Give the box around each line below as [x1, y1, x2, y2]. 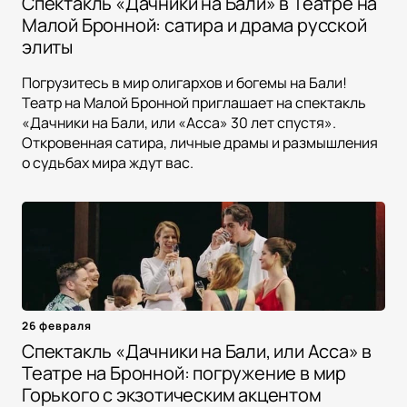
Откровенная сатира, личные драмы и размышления [22, 133, 378, 154]
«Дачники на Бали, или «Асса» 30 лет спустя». [22, 113, 336, 134]
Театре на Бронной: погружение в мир [22, 361, 346, 386]
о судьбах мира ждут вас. [22, 153, 194, 174]
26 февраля [22, 318, 92, 334]
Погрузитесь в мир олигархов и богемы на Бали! [22, 73, 347, 94]
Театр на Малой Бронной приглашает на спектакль [22, 93, 366, 114]
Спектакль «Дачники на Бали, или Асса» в [22, 339, 372, 364]
